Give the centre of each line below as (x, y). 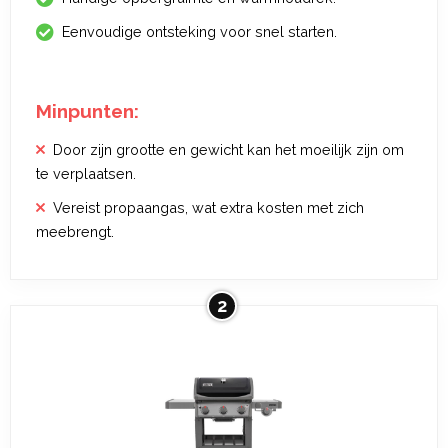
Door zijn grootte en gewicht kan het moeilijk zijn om (228, 149)
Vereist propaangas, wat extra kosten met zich (208, 207)
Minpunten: (87, 111)
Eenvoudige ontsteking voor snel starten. (199, 31)
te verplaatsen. (86, 173)
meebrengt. (75, 231)
